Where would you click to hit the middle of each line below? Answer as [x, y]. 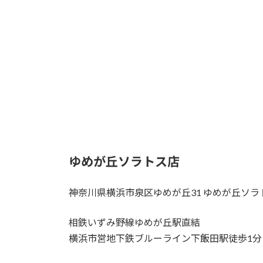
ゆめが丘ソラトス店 [124, 161]
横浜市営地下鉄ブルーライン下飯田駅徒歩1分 [165, 238]
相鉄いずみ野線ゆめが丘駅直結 [134, 222]
